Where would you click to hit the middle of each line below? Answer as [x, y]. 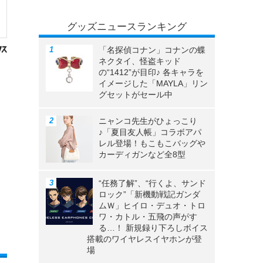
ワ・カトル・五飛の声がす [148, 217]
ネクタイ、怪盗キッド [140, 61]
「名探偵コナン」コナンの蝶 [152, 50]
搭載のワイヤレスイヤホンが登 [144, 239]
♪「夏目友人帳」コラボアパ [150, 132]
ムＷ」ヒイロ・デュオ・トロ [152, 206]
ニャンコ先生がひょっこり [148, 121]
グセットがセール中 [136, 95]
